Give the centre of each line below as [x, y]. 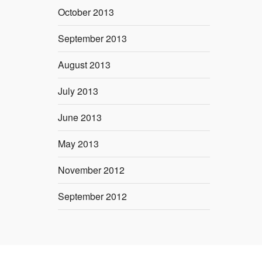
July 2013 [78, 91]
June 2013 [80, 118]
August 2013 [84, 65]
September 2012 [92, 196]
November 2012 [91, 170]
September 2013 [92, 39]
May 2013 [78, 144]
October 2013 [86, 12]
